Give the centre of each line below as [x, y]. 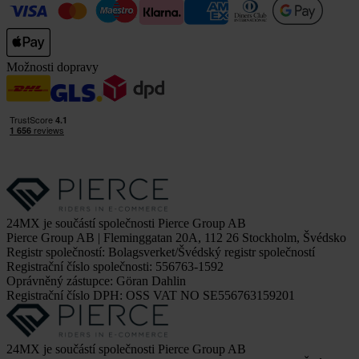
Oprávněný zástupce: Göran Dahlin [96, 281]
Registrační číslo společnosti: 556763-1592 [115, 267]
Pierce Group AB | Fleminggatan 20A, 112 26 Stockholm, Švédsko [176, 238]
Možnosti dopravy [52, 67]
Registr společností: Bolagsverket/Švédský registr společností [161, 252]
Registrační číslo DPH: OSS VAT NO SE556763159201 [151, 296]
